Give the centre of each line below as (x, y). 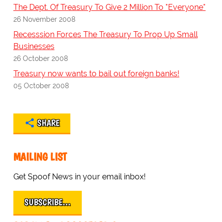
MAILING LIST (40, 157)
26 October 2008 (40, 58)
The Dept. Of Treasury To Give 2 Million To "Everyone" (109, 7)
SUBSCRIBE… (47, 202)
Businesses (34, 47)
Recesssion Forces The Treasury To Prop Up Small (105, 35)
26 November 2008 (44, 19)
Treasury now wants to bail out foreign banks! (96, 74)
